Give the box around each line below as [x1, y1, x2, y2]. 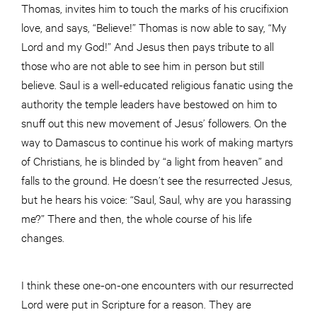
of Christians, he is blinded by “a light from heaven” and [21, 153, 283, 168]
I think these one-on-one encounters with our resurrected [21, 277, 294, 292]
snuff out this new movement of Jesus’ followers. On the [21, 115, 287, 130]
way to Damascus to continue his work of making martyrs [21, 134, 293, 149]
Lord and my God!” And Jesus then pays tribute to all [21, 38, 274, 54]
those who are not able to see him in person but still [21, 57, 264, 73]
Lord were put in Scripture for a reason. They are [21, 296, 251, 311]
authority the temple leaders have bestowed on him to [21, 96, 277, 111]
